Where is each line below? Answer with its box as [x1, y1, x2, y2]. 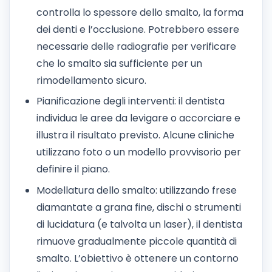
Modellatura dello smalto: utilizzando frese [36, 183, 237, 197]
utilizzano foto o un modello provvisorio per [36, 145, 241, 160]
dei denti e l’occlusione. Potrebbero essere [36, 22, 239, 36]
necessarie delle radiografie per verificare [36, 39, 236, 53]
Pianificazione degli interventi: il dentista [36, 94, 225, 109]
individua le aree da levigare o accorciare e [36, 111, 240, 126]
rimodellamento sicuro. [36, 73, 146, 87]
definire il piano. [36, 162, 110, 177]
